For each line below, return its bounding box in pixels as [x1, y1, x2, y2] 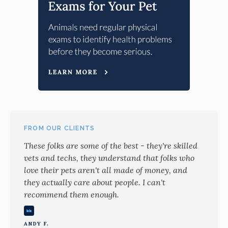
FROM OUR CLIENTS [24, 124, 95, 132]
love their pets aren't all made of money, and [24, 164, 187, 175]
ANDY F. [24, 220, 49, 227]
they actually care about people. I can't [24, 177, 165, 187]
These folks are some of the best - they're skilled [24, 140, 197, 151]
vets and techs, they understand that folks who [24, 152, 194, 163]
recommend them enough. [24, 189, 119, 199]
